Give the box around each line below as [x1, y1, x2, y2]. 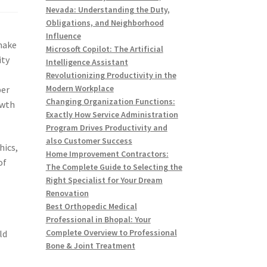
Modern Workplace [45, 83, 114, 94]
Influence [45, 30, 81, 42]
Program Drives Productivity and [45, 122, 167, 133]
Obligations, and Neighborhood [45, 17, 164, 29]
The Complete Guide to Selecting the [45, 162, 182, 173]
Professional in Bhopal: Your [45, 214, 151, 225]
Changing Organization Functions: [45, 96, 175, 107]
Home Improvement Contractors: [45, 148, 169, 160]
